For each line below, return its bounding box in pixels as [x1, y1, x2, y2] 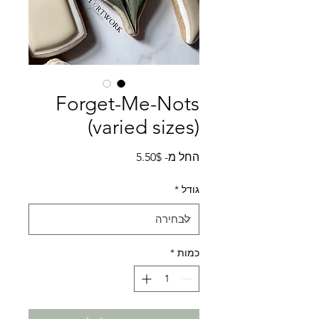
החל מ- [162, 150, 199, 164]
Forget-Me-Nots [56, 92, 199, 116]
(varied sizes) [88, 115, 199, 140]
